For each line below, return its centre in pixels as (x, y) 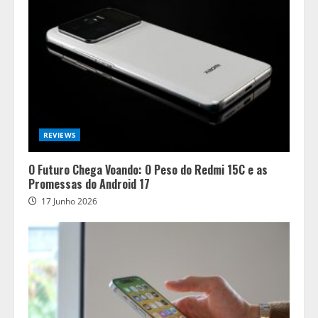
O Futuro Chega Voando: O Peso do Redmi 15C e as (148, 170)
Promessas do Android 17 (89, 184)
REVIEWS (60, 135)
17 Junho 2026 (69, 201)
